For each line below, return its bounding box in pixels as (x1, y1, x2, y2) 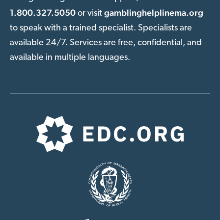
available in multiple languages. (10, 53, 130, 62)
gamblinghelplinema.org (104, 7, 203, 18)
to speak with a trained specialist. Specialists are (10, 23, 192, 33)
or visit (76, 8, 104, 18)
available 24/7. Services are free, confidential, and (10, 38, 202, 48)
